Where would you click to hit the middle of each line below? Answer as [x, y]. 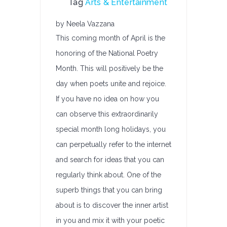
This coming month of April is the [110, 38]
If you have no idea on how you [107, 99]
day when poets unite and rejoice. [111, 84]
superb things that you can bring [109, 190]
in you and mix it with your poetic [110, 220]
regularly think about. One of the [108, 175]
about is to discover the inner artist [112, 205]
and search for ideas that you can [110, 160]
